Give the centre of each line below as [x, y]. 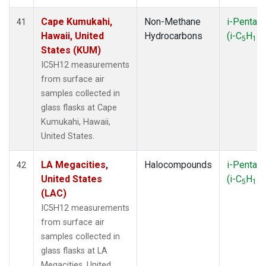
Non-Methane [172, 21]
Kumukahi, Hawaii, [76, 122]
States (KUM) [71, 50]
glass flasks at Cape [79, 107]
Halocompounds [178, 164]
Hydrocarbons [173, 36]
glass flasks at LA [74, 251]
